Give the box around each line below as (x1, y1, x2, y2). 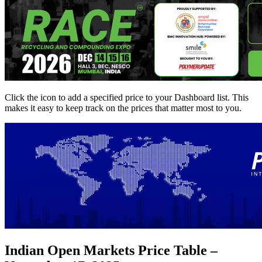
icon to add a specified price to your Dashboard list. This (40, 92, 249, 103)
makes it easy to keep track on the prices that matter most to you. (5, 103, 242, 113)
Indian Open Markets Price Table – (5, 243, 218, 258)
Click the (5, 92, 40, 103)
